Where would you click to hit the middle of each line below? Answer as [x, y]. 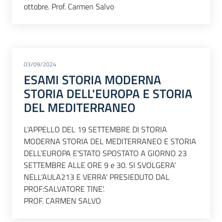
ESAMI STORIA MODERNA [92, 80]
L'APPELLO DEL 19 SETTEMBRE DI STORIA [95, 129]
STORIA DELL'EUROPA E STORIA [108, 94]
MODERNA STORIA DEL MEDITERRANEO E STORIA [110, 141]
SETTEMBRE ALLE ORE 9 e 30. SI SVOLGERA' [100, 165]
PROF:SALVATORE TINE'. [64, 189]
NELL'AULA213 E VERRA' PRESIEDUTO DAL [97, 177]
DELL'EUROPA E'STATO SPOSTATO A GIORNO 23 [105, 153]
